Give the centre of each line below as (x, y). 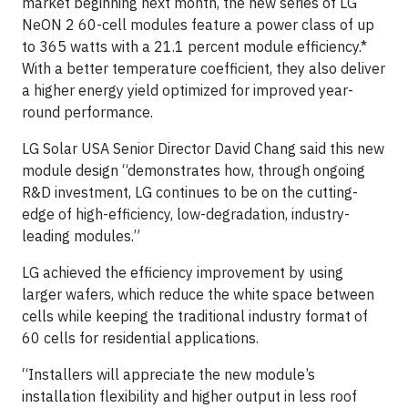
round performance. (87, 112)
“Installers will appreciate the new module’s (168, 374)
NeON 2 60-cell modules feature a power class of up (198, 24)
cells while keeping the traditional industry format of (195, 316)
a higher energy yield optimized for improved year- (188, 90)
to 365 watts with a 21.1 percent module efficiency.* (194, 46)
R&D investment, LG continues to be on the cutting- (190, 192)
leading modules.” (81, 235)
